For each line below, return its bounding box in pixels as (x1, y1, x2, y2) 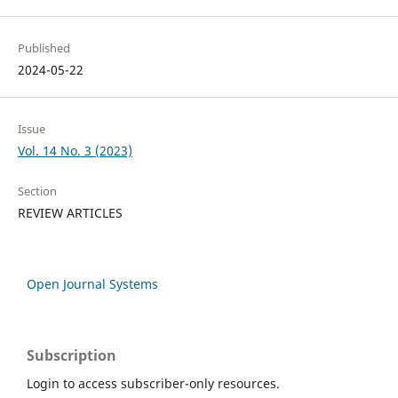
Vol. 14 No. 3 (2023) (17, 141, 132, 159)
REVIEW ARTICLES (17, 203, 123, 221)
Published (17, 39, 70, 56)
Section (17, 182, 57, 199)
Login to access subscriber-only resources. (27, 374, 280, 392)
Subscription (27, 345, 116, 365)
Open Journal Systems (27, 275, 158, 292)
